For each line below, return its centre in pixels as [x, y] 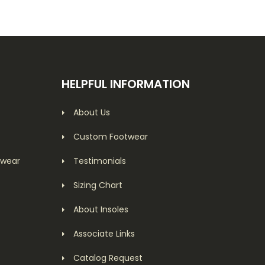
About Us [92, 112]
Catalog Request [108, 258]
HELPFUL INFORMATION [126, 84]
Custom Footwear [111, 136]
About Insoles [101, 209]
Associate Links [104, 233]
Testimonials [100, 161]
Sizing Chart [98, 185]
